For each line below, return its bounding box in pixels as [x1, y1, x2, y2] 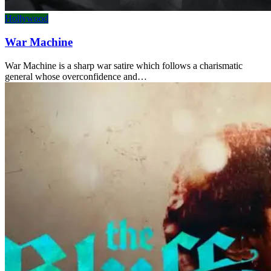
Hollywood [5, 13, 48, 24]
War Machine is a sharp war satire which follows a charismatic [5, 60, 243, 71]
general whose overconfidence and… [5, 71, 147, 82]
